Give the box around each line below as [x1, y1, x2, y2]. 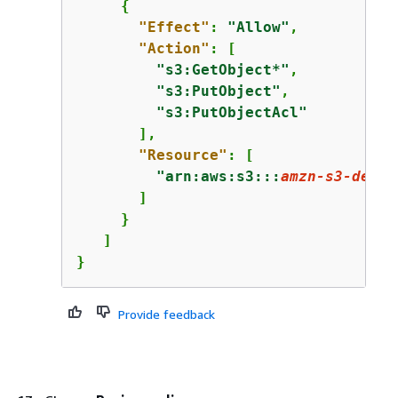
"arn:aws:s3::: [155, 168, 281, 185]
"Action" [138, 40, 210, 57]
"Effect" [138, 19, 210, 36]
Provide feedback [117, 306, 215, 322]
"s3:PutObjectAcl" [155, 104, 307, 121]
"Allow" [227, 19, 290, 36]
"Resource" [138, 147, 227, 163]
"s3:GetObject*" [155, 61, 290, 78]
